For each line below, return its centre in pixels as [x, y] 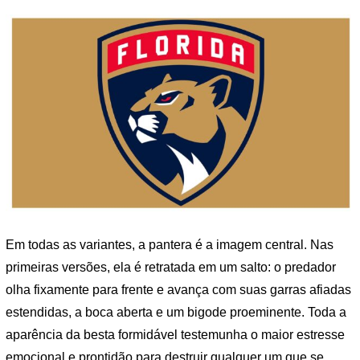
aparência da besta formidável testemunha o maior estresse [175, 334]
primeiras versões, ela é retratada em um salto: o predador [171, 267]
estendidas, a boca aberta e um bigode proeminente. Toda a [176, 312]
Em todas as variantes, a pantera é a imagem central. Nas [170, 244]
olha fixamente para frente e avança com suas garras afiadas [178, 289]
